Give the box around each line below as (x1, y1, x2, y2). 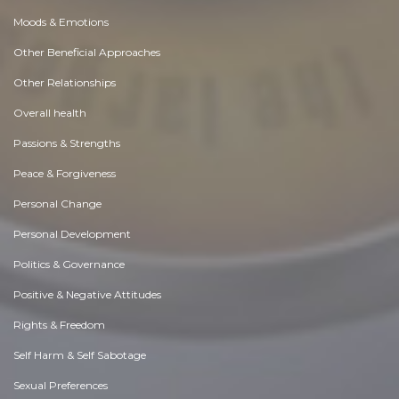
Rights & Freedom (13, 317, 105, 331)
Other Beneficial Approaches (13, 45, 160, 59)
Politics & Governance (13, 256, 125, 271)
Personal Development (13, 226, 131, 240)
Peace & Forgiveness (13, 166, 116, 180)
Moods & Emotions (13, 14, 109, 28)
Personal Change (13, 196, 102, 210)
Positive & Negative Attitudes (13, 287, 161, 301)
